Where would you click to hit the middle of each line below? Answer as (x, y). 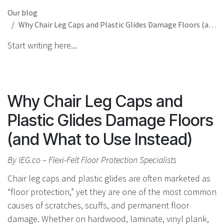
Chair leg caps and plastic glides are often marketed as (109, 178)
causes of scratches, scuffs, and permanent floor (98, 205)
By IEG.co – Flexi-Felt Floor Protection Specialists (92, 160)
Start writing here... (42, 45)
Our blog (22, 13)
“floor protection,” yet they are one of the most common (112, 192)
